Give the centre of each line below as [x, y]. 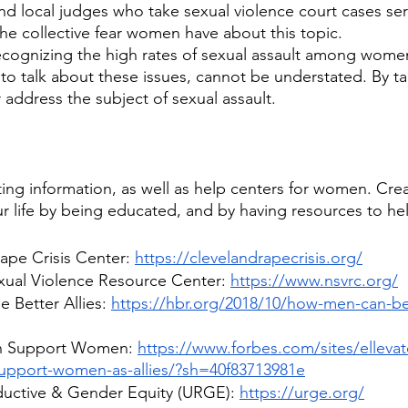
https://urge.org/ [302, 393]
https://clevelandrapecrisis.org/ [249, 258]
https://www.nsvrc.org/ [314, 281]
